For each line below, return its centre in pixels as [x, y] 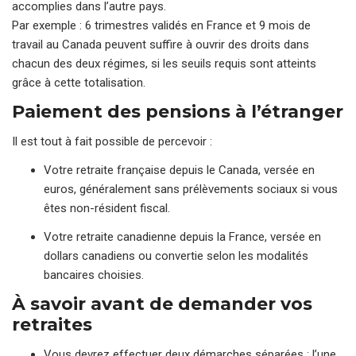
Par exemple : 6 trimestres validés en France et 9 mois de [161, 25]
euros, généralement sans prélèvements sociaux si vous [191, 189]
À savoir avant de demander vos [162, 304]
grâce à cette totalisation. [79, 82]
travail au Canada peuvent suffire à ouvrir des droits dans [161, 44]
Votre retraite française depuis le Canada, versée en [179, 170]
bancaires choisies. [94, 275]
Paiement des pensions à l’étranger [178, 111]
